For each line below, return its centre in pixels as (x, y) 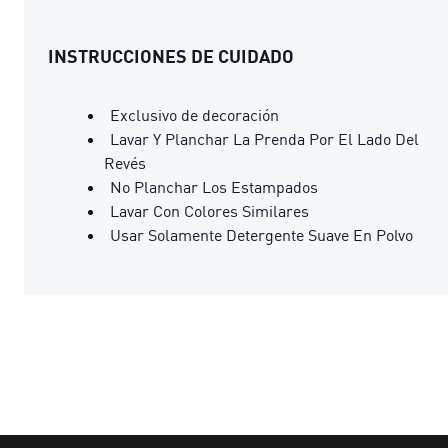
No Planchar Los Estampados (214, 186)
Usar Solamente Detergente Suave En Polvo (261, 234)
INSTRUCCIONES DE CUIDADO (171, 55)
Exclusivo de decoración (194, 114)
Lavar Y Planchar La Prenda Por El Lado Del (264, 138)
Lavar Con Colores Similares (209, 210)
